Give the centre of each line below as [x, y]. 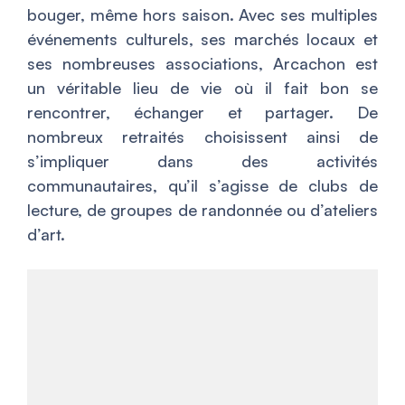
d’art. [46, 235]
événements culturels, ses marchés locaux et [202, 39]
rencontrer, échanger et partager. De [202, 113]
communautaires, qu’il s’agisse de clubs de [202, 186]
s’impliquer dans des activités [202, 161]
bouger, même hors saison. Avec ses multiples [202, 15]
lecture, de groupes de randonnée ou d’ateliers [202, 210]
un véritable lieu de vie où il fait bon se [202, 88]
